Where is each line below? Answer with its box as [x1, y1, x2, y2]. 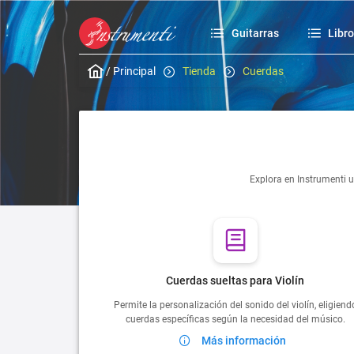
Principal [112, 64, 156, 77]
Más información [201, 333, 286, 347]
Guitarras [231, 27, 279, 40]
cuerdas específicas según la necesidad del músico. [125, 313, 345, 325]
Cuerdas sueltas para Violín [166, 273, 305, 287]
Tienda [182, 64, 216, 77]
